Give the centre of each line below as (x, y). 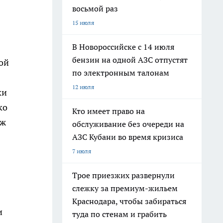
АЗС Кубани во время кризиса (128, 137)
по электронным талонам (121, 73)
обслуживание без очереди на (128, 124)
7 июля (82, 151)
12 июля (83, 87)
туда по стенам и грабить (119, 214)
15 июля (83, 23)
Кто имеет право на (109, 111)
